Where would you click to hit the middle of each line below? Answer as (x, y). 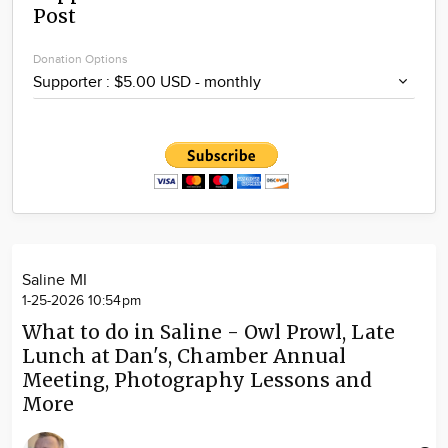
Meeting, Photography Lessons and (197, 380)
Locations (218, 47)
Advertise (218, 79)
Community (218, 15)
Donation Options (80, 59)
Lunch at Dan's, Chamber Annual (184, 356)
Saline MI (54, 280)
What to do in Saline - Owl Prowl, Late (209, 332)
